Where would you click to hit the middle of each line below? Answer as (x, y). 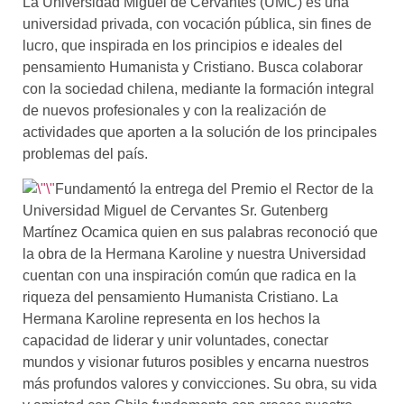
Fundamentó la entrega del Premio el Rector (198, 188)
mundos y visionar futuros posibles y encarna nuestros (196, 362)
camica (117, 232)
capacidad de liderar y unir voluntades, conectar (175, 340)
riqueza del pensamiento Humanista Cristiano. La (180, 297)
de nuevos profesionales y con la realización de (174, 111)
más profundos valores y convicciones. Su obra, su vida (200, 383)
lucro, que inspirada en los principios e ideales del (183, 46)
